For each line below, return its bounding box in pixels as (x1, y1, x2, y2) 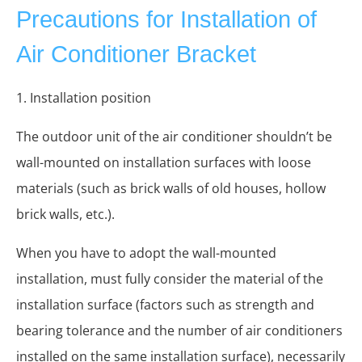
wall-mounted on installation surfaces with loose (16, 153, 311, 171)
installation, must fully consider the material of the (16, 269, 323, 288)
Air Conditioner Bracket (16, 40, 256, 67)
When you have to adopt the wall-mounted (16, 243, 276, 262)
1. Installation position (16, 88, 151, 107)
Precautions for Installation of (16, 6, 317, 32)
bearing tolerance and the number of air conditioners (16, 321, 343, 339)
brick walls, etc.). (16, 204, 115, 223)
